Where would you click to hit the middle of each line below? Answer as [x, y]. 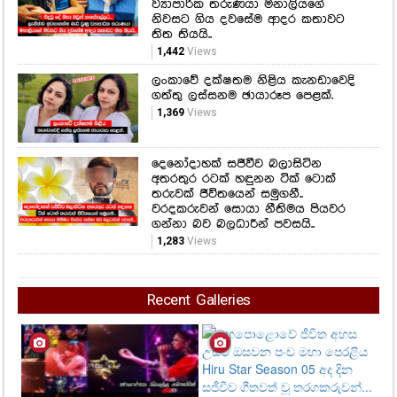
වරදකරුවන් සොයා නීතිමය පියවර [248, 209]
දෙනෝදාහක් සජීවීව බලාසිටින [236, 163]
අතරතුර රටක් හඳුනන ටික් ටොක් [243, 179]
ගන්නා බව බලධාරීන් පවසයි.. [233, 224]
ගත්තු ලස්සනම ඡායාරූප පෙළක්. [242, 96]
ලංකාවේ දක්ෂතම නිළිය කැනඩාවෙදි [253, 81]
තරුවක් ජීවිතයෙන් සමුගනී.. [227, 194]
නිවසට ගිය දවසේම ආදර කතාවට [248, 20]
